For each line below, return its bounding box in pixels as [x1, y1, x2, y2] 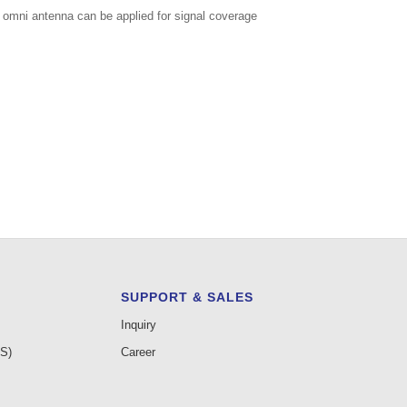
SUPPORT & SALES [120, 290, 253, 305]
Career [120, 345, 155, 360]
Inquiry [120, 318, 156, 333]
